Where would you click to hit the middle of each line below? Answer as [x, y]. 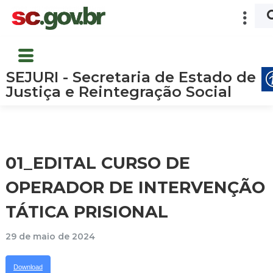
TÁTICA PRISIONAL [87, 211]
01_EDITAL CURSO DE [98, 163]
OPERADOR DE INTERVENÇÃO [135, 187]
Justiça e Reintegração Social [119, 91]
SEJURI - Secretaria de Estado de [131, 77]
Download [28, 267]
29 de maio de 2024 [50, 236]
